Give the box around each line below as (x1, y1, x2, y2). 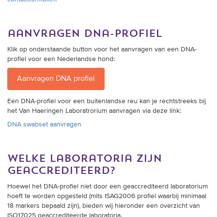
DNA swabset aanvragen (7, 121, 81, 128)
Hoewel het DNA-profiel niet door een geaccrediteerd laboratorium (7, 183, 208, 190)
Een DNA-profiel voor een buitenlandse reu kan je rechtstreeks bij (7, 98, 206, 105)
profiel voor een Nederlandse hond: (7, 56, 115, 62)
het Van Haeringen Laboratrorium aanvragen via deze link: (7, 108, 181, 114)
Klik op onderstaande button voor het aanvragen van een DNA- (7, 46, 197, 53)
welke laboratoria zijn (7, 154, 162, 164)
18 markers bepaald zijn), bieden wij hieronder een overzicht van (7, 202, 200, 209)
